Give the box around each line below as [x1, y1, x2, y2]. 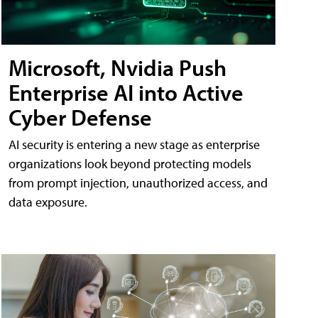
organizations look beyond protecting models [9, 155, 251, 172]
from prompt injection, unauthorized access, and [9, 174, 268, 191]
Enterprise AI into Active [9, 77, 243, 106]
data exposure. [9, 193, 87, 210]
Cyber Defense [9, 102, 152, 131]
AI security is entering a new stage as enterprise [9, 136, 260, 153]
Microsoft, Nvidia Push [9, 53, 226, 82]
